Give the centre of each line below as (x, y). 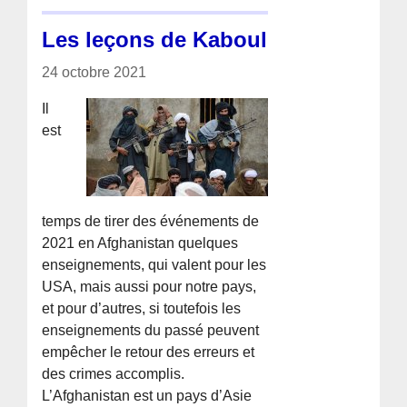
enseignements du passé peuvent (151, 330)
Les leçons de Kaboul (155, 39)
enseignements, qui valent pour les (154, 264)
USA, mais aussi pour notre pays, (149, 286)
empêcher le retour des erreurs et (149, 352)
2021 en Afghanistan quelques (140, 243)
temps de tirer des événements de (151, 221)
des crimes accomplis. (114, 373)
